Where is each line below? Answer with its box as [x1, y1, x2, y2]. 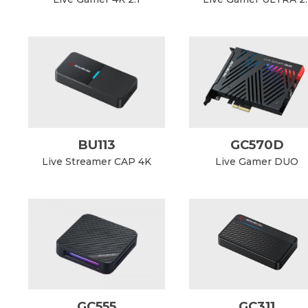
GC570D [230, 136, 284, 153]
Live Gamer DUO [215, 155, 299, 168]
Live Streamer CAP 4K [41, 155, 151, 168]
